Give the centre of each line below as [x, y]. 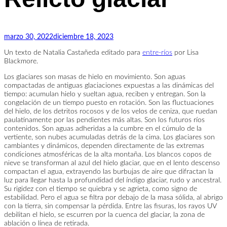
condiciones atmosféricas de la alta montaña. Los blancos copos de [108, 154]
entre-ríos [157, 52]
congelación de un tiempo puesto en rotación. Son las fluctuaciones [109, 103]
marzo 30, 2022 [29, 37]
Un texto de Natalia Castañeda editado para [73, 52]
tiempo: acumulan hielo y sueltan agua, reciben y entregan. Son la [105, 94]
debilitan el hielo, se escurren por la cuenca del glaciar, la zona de [104, 215]
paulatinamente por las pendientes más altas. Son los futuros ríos [104, 120]
